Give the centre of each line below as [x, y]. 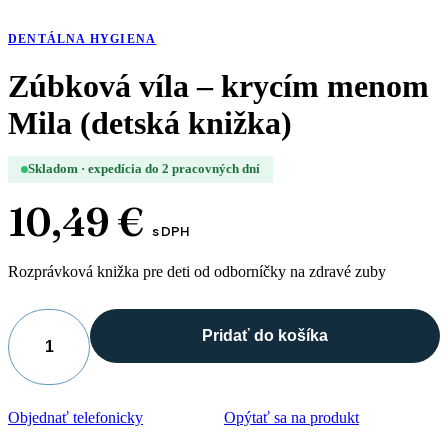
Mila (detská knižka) [150, 123]
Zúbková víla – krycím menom [218, 86]
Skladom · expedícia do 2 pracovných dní [144, 169]
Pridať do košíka [265, 336]
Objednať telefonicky [75, 418]
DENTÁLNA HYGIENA [82, 39]
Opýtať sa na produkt [291, 418]
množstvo [37, 354]
